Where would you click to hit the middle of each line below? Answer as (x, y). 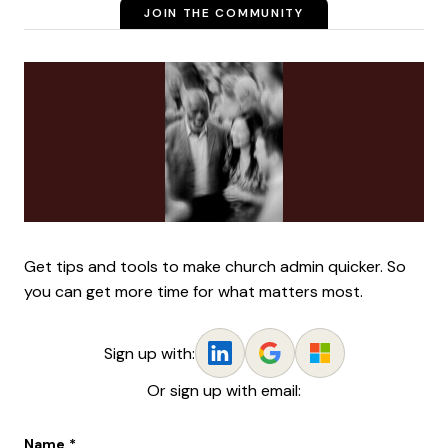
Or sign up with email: (224, 390)
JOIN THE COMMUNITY (224, 13)
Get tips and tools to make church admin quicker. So (215, 266)
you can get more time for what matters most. (193, 291)
